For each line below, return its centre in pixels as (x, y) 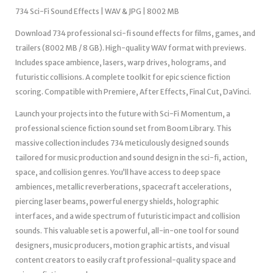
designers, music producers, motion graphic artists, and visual (122, 245)
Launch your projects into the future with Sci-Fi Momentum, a (123, 113)
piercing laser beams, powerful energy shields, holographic (117, 201)
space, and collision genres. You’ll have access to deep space (118, 172)
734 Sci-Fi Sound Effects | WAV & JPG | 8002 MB (97, 11)
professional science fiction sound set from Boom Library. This (123, 128)
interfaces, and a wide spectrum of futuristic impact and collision (128, 216)
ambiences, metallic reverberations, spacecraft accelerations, (123, 186)
